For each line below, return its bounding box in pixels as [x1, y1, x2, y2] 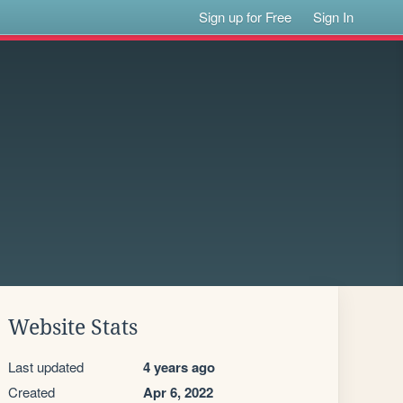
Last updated [8, 357, 84, 376]
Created [8, 382, 55, 401]
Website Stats [8, 316, 138, 339]
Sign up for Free [199, 7, 292, 26]
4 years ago [143, 357, 215, 377]
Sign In [313, 7, 354, 26]
